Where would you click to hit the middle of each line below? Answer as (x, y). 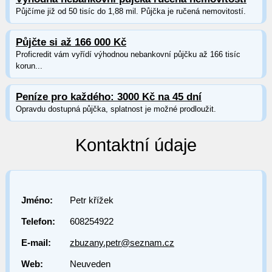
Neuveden (90, 264)
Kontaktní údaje (136, 145)
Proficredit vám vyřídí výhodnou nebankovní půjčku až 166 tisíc (128, 54)
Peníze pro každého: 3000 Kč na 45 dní (108, 97)
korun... (29, 66)
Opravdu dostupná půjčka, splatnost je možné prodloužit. (116, 109)
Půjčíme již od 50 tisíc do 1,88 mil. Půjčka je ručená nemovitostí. (131, 11)
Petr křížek (91, 200)
